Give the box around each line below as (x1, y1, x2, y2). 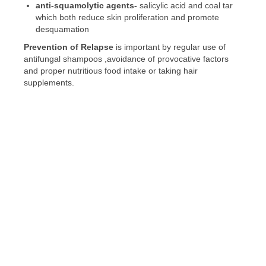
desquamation (36, 24, 89, 34)
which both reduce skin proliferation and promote (36, 12, 219, 23)
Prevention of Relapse (24, 42, 116, 52)
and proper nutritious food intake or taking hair (24, 66, 198, 76)
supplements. (24, 78, 74, 88)
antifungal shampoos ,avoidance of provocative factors (24, 54, 229, 64)
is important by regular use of (116, 42, 226, 52)
